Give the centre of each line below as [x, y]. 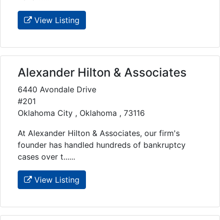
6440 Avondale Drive [57, 89]
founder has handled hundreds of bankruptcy [102, 145]
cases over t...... [46, 156]
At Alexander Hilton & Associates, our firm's [99, 133]
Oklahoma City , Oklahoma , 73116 [81, 113]
